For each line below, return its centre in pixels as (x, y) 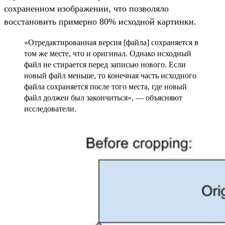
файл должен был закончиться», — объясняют (103, 97)
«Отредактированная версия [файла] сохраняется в (111, 42)
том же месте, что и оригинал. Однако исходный (108, 53)
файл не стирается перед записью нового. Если (105, 64)
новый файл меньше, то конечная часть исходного (110, 75)
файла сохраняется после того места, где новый (105, 86)
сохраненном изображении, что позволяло (86, 8)
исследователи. (50, 108)
